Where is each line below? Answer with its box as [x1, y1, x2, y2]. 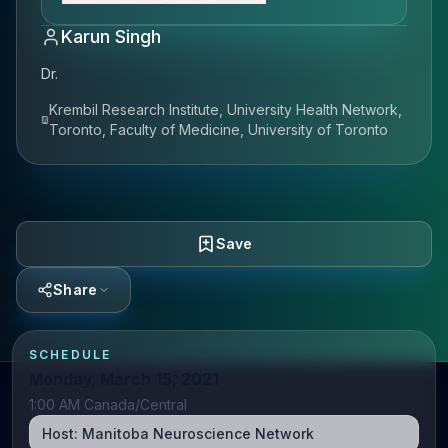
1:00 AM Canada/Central [29, 396, 187, 413]
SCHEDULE [29, 347, 112, 362]
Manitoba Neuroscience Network [82, 425, 314, 442]
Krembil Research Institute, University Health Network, [49, 101, 403, 118]
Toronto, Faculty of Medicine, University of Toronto [49, 121, 389, 138]
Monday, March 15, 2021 [29, 369, 219, 389]
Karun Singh [61, 26, 161, 47]
